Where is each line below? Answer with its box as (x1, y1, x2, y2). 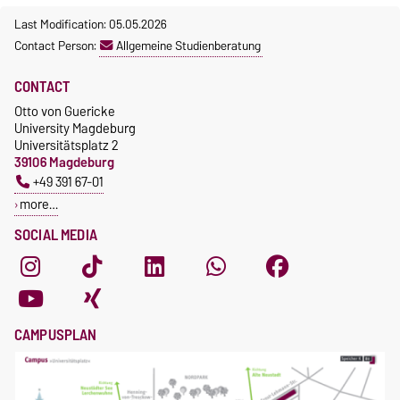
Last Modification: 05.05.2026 (14, 12, 167, 35)
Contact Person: (14, 34, 99, 56)
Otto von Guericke (14, 99, 115, 122)
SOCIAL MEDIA (14, 221, 97, 247)
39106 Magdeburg (14, 150, 114, 173)
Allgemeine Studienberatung (116, 34, 261, 56)
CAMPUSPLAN (14, 321, 97, 347)
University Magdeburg (14, 116, 136, 139)
